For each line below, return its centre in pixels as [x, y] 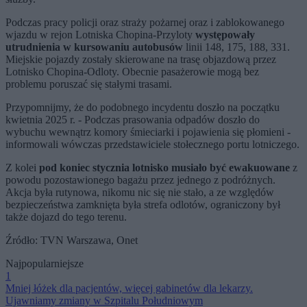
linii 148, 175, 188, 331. [236, 47]
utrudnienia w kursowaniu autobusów [94, 47]
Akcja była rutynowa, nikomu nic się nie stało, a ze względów [140, 192]
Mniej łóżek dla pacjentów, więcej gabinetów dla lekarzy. [129, 288]
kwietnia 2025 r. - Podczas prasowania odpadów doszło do [133, 119]
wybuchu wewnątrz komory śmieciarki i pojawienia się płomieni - [148, 132]
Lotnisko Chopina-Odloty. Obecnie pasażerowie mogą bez [132, 71]
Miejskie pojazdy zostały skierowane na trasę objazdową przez [141, 59]
